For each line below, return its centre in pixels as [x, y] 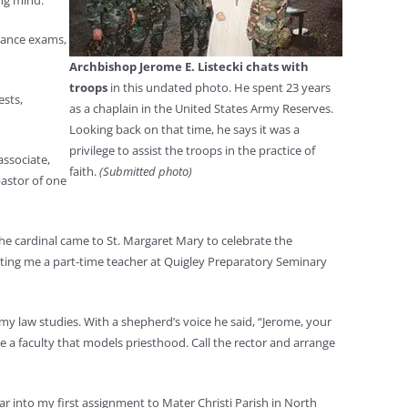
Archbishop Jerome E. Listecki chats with [189, 66]
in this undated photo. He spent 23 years [219, 87]
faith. [84, 171]
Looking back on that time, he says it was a [184, 129]
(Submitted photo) [146, 171]
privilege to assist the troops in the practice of [192, 150]
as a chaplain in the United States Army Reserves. [201, 108]
